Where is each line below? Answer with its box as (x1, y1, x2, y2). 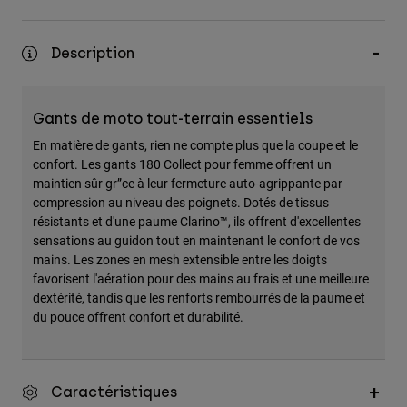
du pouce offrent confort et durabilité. (33, 308, 243, 326)
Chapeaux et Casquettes (22, 103, 164, 118)
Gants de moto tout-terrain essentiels (33, 110, 313, 128)
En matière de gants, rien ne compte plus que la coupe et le (33, 136, 358, 154)
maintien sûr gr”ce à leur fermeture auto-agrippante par (33, 174, 342, 193)
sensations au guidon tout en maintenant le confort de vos (33, 232, 360, 250)
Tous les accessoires (22, 46, 150, 62)
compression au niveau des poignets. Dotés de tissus (33, 194, 329, 212)
